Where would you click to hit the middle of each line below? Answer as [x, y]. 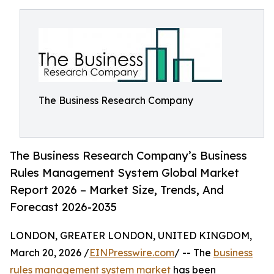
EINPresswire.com [132, 253]
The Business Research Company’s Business [128, 156]
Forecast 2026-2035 [63, 207]
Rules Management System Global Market [124, 173]
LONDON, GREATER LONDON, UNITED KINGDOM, [131, 236]
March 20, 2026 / [50, 253]
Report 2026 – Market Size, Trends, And [117, 190]
